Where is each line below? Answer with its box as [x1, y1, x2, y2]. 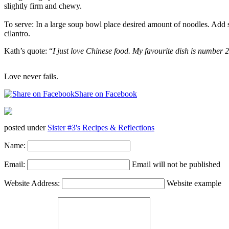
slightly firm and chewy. [4, 2, 82, 11]
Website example [167, 179, 221, 188]
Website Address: [4, 179, 60, 188]
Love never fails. [4, 72, 58, 81]
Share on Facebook [75, 89, 137, 99]
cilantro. [4, 29, 30, 38]
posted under [4, 123, 48, 132]
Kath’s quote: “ [4, 47, 53, 56]
